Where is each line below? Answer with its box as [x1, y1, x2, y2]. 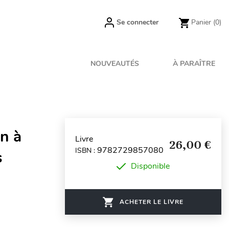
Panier [191, 17, 211, 27]
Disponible [131, 161, 170, 172]
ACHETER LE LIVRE [120, 198, 184, 206]
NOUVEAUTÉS [90, 59, 140, 68]
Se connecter [117, 17, 158, 27]
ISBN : [75, 145, 97, 155]
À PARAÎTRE [173, 59, 215, 68]
